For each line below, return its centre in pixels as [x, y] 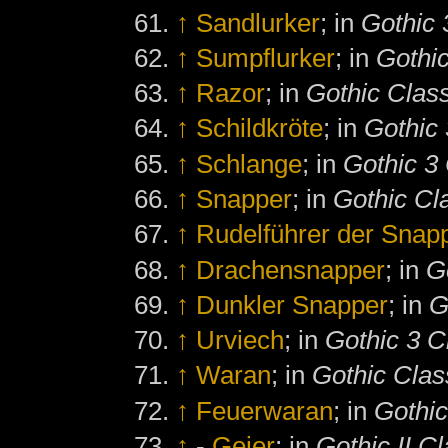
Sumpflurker [266, 57]
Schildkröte [260, 128]
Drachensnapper [291, 269]
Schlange [249, 163]
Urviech [240, 340]
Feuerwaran [265, 410]
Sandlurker [258, 22]
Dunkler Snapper [292, 304]
